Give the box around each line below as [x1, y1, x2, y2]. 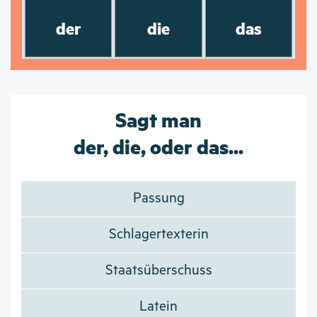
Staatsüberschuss [105, 263, 212, 279]
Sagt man [115, 105, 202, 133]
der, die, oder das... [74, 132, 243, 160]
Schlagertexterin [108, 226, 209, 243]
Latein [139, 299, 178, 316]
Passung [132, 190, 185, 207]
